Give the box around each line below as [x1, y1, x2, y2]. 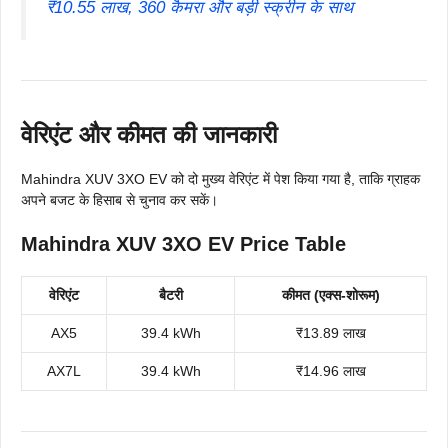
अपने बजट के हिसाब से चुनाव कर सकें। [21, 192, 218, 209]
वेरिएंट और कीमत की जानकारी [21, 121, 277, 149]
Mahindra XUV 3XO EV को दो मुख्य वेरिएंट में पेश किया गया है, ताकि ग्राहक [21, 171, 420, 188]
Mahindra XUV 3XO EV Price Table [21, 233, 346, 256]
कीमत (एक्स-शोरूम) [281, 287, 380, 304]
